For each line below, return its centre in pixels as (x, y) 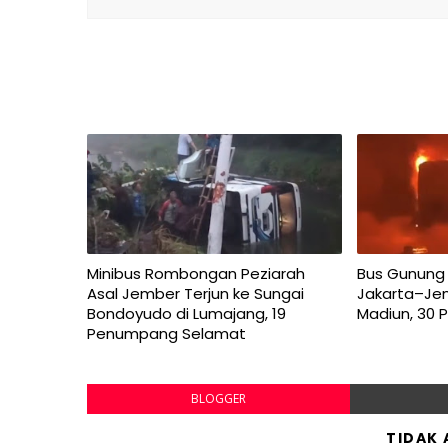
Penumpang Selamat (166, 333)
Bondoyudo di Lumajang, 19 (186, 313)
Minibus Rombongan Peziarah (196, 273)
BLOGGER (218, 398)
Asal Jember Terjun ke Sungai (195, 293)
